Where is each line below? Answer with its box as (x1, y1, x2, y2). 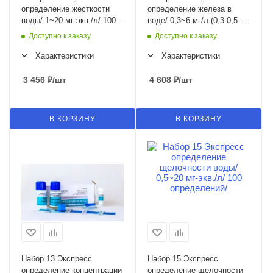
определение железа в (147, 4, 232, 14)
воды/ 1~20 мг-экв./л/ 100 (21, 16, 116, 26)
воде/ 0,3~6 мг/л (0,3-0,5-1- (147, 16, 247, 26)
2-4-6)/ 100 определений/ (147, 27, 238, 37)
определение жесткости (21, 4, 110, 14)
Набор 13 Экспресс (21, 254, 92, 264)
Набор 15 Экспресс (147, 254, 218, 264)
